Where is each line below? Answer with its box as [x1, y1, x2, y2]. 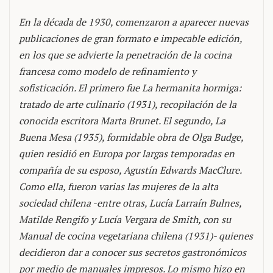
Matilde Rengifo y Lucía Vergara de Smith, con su [19, 213, 231, 226]
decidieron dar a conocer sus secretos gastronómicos [19, 246, 246, 259]
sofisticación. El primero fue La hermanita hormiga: [19, 81, 241, 94]
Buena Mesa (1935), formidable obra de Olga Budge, [19, 130, 243, 144]
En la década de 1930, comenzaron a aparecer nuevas [19, 15, 249, 29]
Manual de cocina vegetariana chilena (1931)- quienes [19, 229, 253, 243]
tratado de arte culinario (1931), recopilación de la [19, 97, 236, 111]
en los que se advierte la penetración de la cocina [19, 48, 232, 62]
